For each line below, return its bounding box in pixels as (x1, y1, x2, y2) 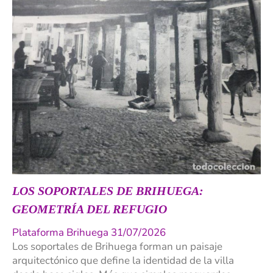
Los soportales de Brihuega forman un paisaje (12, 239, 222, 253)
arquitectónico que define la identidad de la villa (12, 253, 234, 268)
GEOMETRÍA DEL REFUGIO (12, 202, 167, 216)
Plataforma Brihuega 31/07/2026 (12, 225, 166, 239)
